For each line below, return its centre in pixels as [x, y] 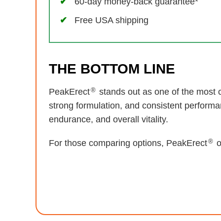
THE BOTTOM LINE [112, 69]
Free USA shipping [111, 20]
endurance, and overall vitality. [109, 119]
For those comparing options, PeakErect [128, 143]
